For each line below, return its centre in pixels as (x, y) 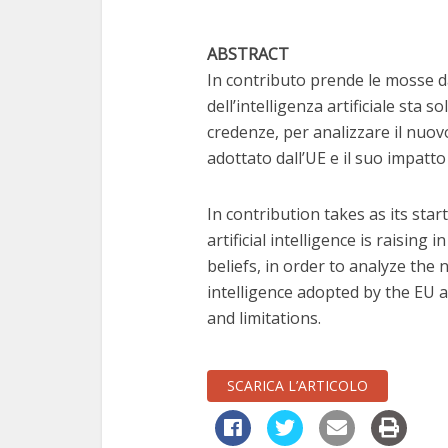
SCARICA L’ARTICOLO (297, 385)
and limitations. (264, 318)
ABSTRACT (248, 54)
